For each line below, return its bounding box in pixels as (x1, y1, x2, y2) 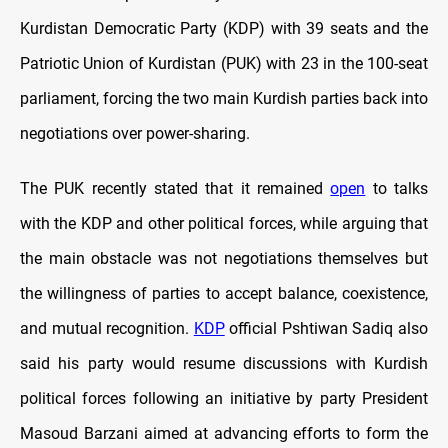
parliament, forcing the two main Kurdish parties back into (20, 89, 428, 109)
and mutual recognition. (20, 319, 194, 339)
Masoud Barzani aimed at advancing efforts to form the (20, 424, 428, 444)
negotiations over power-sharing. (20, 124, 250, 144)
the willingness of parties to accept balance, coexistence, (20, 284, 428, 304)
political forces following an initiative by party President (20, 389, 428, 409)
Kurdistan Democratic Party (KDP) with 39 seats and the (20, 19, 428, 39)
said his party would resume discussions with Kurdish (20, 354, 428, 374)
